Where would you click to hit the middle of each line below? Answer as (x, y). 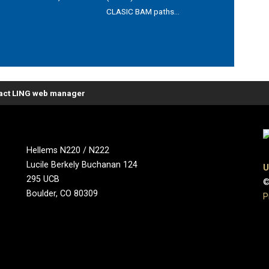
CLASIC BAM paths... (143, 12)
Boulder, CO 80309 (62, 194)
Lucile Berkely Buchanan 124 (82, 165)
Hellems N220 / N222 (68, 151)
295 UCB (43, 180)
